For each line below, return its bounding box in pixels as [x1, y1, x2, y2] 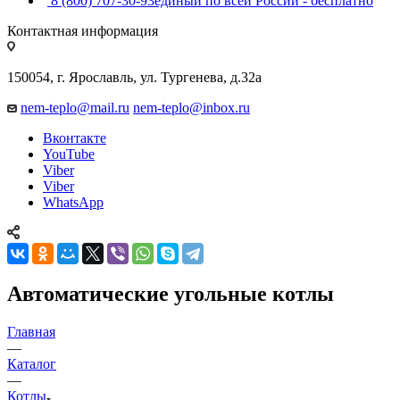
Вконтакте [43, 129, 106, 146]
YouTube [43, 146, 95, 162]
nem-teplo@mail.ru [21, 99, 129, 115]
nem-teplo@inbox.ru [133, 99, 250, 115]
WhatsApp [43, 194, 104, 210]
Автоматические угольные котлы [7, 281, 334, 305]
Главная [7, 323, 55, 339]
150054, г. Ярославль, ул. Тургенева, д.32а [7, 69, 262, 85]
